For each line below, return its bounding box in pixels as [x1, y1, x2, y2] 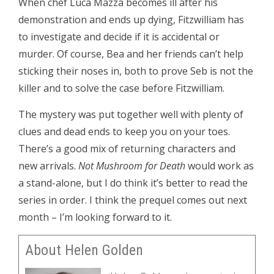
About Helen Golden [25, 241, 143, 259]
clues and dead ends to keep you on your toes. [18, 124, 230, 138]
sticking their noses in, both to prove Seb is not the [18, 64, 253, 78]
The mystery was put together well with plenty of [18, 107, 243, 121]
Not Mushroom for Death [78, 158, 185, 172]
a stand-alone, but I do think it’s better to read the [18, 176, 248, 190]
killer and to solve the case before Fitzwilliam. [18, 81, 224, 95]
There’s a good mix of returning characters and [18, 141, 235, 155]
